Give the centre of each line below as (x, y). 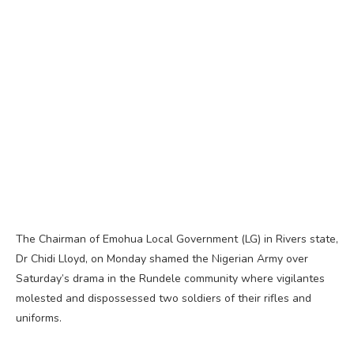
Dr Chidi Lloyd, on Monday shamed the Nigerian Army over (162, 258)
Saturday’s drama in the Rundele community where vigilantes (170, 278)
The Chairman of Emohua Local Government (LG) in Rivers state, (177, 239)
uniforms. (39, 318)
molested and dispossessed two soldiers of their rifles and (164, 298)
